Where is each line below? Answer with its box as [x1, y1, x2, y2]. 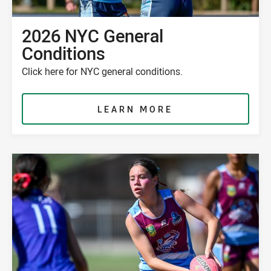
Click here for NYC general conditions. [21, 65, 183, 79]
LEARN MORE [97, 103, 174, 116]
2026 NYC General [21, 24, 163, 48]
